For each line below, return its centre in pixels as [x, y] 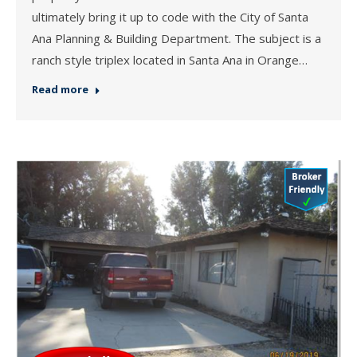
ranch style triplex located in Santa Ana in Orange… [170, 60]
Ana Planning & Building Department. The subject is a [177, 39]
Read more [60, 90]
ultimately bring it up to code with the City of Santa [170, 17]
